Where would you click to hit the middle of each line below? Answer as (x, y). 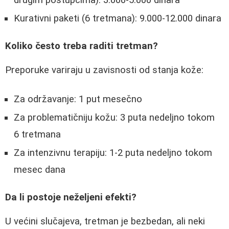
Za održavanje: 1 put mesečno (78, 99)
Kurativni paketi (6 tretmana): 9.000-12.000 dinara (118, 18)
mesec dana (40, 169)
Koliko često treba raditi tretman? (82, 46)
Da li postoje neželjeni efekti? (71, 198)
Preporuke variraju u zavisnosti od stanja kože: (104, 70)
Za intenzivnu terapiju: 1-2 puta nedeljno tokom (113, 153)
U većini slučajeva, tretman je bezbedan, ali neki (105, 221)
